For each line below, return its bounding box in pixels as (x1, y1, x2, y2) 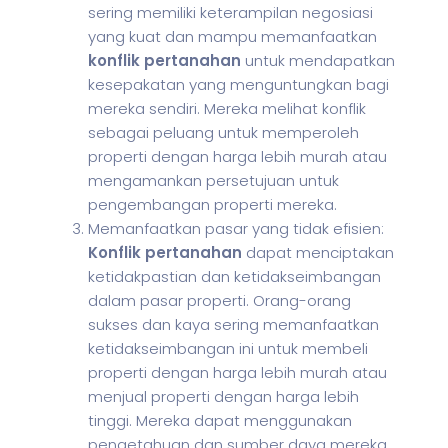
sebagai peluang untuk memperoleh (88, 122, 359, 143)
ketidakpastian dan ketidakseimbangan (88, 266, 381, 287)
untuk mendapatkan (241, 50, 395, 71)
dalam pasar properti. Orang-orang (88, 290, 351, 311)
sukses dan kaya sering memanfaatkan (88, 314, 379, 335)
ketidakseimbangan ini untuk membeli (88, 338, 368, 359)
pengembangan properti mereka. (88, 194, 337, 215)
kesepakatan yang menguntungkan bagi (88, 74, 389, 95)
